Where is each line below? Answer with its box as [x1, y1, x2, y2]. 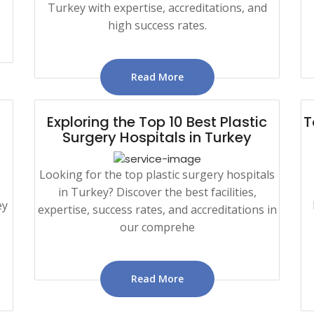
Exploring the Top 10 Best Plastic [47, 111, 267, 132]
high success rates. [107, 17, 207, 33]
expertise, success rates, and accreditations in [37, 201, 277, 217]
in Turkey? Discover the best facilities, [57, 184, 257, 200]
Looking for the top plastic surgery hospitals [39, 166, 275, 182]
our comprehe [119, 219, 195, 235]
